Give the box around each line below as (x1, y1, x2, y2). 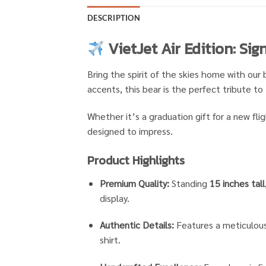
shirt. (99, 233, 121, 246)
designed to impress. (87, 124, 173, 137)
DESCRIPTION (87, 13, 140, 23)
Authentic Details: (99, 218, 174, 232)
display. (99, 191, 129, 204)
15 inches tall (209, 176, 265, 189)
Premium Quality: (99, 176, 169, 189)
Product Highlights (87, 151, 185, 169)
